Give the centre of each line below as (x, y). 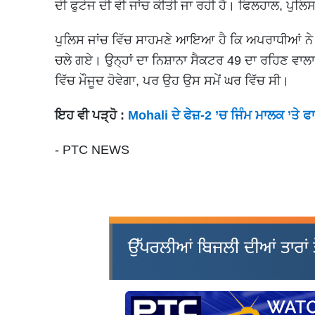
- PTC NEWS (92, 149)
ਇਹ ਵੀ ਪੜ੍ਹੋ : (91, 115)
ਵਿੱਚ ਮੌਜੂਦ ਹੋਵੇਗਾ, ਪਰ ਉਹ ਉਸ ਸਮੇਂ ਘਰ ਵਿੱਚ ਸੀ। (172, 81)
